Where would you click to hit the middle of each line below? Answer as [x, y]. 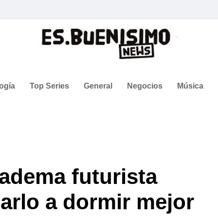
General [98, 86]
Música [190, 86]
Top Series [49, 86]
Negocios [145, 86]
